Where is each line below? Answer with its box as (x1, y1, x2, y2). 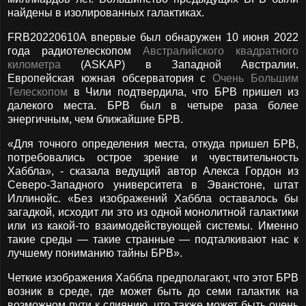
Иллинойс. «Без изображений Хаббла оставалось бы (8, 192, 298, 204)
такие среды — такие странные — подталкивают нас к (8, 233, 298, 245)
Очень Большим (212, 72, 299, 85)
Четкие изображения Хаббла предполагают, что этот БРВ (8, 271, 298, 283)
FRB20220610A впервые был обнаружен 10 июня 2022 (8, 31, 298, 44)
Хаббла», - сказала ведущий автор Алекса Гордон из (8, 165, 298, 177)
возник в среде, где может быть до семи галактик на (8, 285, 298, 297)
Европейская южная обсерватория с (8, 72, 213, 85)
